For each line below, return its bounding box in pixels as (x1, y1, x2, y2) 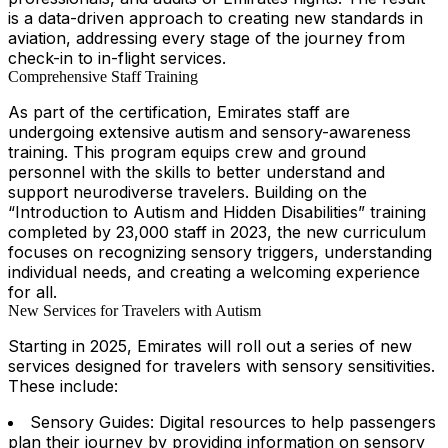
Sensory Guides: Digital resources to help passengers (30, 412, 436, 433)
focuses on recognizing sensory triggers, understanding (8, 242, 432, 263)
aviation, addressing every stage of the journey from (8, 28, 405, 49)
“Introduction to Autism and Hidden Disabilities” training (8, 202, 426, 223)
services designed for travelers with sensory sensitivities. (8, 356, 435, 377)
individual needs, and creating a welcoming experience (8, 262, 420, 283)
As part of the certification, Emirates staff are (8, 102, 350, 123)
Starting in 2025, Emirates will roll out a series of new (8, 336, 412, 357)
